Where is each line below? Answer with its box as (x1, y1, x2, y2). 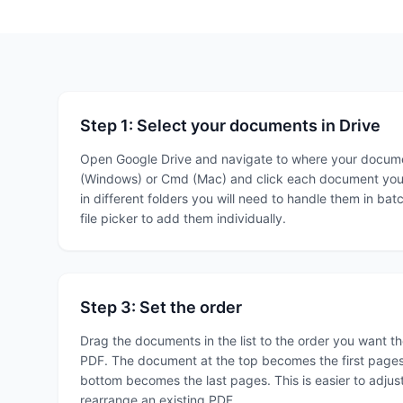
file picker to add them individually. (80, 210, 286, 226)
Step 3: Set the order (80, 298, 242, 317)
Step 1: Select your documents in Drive (80, 116, 381, 135)
